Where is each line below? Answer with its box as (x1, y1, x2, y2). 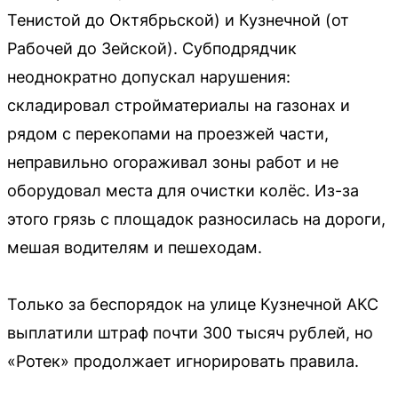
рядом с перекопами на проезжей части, (7, 124, 329, 144)
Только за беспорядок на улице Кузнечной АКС (7, 295, 378, 314)
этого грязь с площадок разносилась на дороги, (7, 210, 386, 229)
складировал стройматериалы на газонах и (7, 96, 350, 115)
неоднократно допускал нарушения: (7, 68, 291, 87)
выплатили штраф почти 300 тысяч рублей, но (7, 323, 373, 343)
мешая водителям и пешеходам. (7, 238, 262, 258)
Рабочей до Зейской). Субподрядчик (7, 39, 297, 59)
